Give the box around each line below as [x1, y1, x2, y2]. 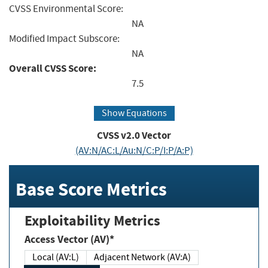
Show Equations [101, 107, 167, 120]
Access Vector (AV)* [25, 232, 114, 246]
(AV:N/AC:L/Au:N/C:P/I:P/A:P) [75, 144, 193, 157]
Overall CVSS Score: [9, 61, 96, 75]
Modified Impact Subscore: [9, 32, 120, 45]
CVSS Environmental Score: [9, 2, 123, 15]
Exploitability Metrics [25, 211, 160, 230]
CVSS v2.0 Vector [97, 129, 171, 143]
